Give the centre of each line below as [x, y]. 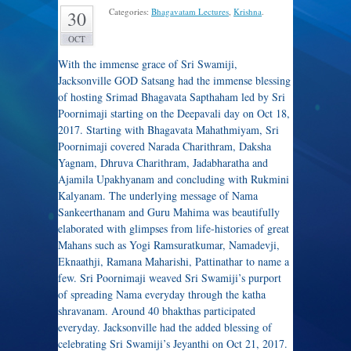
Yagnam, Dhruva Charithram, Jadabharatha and [163, 163]
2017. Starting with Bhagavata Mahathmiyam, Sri [168, 130]
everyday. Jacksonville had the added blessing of [165, 327]
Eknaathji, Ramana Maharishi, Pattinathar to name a [174, 261]
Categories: [130, 11]
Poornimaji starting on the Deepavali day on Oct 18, [174, 113]
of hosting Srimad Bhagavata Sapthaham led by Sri [172, 97]
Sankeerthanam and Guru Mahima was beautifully [169, 212]
